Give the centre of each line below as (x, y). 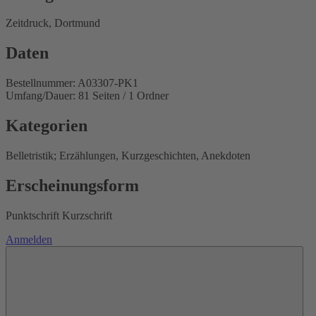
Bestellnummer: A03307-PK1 (72, 83)
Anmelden (29, 239)
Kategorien (47, 126)
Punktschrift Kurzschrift (59, 215)
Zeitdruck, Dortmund (53, 23)
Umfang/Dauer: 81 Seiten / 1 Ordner (87, 96)
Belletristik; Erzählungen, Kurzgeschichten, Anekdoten (128, 156)
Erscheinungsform (72, 185)
